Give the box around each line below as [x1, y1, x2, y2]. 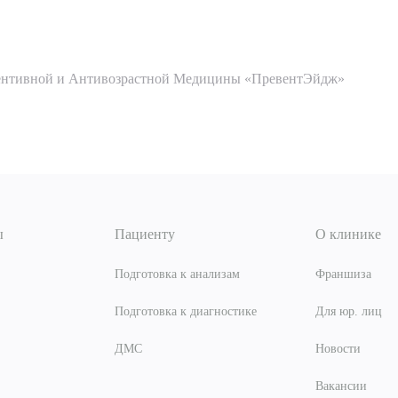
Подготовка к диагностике [115, 305, 257, 318]
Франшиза [315, 267, 371, 281]
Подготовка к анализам [115, 267, 240, 281]
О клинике [315, 227, 381, 242]
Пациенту [115, 227, 175, 242]
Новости [315, 342, 361, 355]
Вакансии [315, 379, 367, 393]
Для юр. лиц [315, 305, 382, 318]
